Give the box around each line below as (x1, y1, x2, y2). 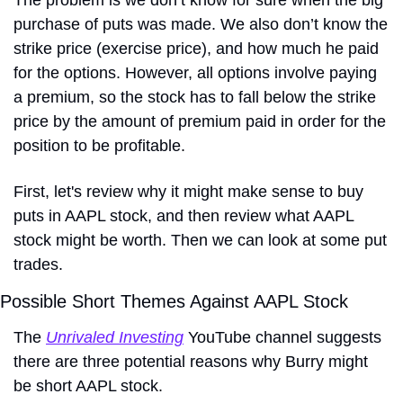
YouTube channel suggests (184, 328, 381, 347)
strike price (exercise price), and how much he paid (13, 40, 379, 58)
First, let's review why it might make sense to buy (13, 183, 363, 201)
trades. (13, 255, 63, 274)
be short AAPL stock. (13, 377, 163, 396)
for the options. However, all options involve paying (13, 64, 377, 83)
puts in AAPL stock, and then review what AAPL (13, 207, 354, 226)
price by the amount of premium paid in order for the (13, 112, 386, 131)
